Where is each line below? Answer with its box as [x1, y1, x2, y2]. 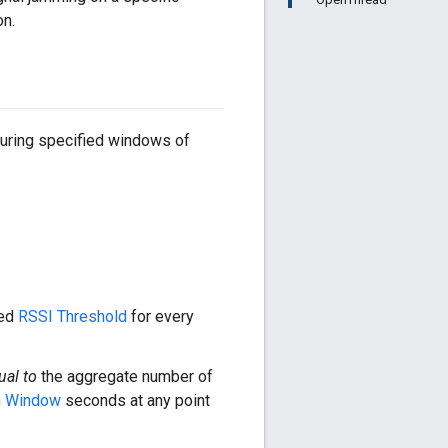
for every [127, 307, 194, 327]
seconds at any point [61, 391, 210, 411]
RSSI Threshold [18, 307, 127, 327]
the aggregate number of [37, 367, 213, 387]
